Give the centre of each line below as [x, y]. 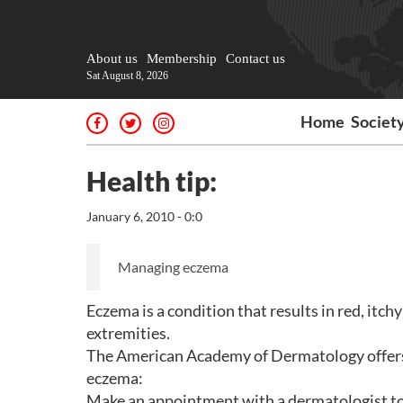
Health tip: [152, 181]
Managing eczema [173, 267]
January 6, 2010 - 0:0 [144, 216]
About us [112, 58]
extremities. [128, 333]
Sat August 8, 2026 [127, 76]
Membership [182, 58]
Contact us [255, 58]
